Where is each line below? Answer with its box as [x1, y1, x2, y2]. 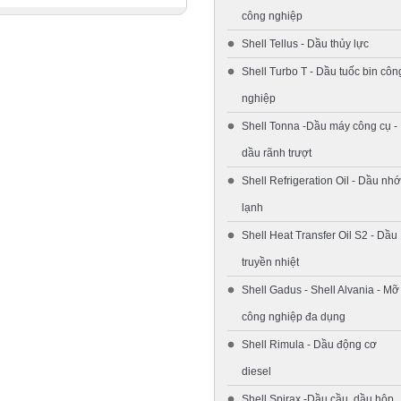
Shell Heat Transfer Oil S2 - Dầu [242, 228, 397, 242]
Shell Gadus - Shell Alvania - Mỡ [242, 283, 399, 296]
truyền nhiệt [242, 255, 299, 269]
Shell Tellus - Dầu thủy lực [242, 37, 369, 50]
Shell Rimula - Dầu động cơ [242, 337, 377, 351]
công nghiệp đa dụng [242, 310, 346, 323]
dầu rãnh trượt [242, 146, 311, 159]
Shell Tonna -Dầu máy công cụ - [242, 119, 397, 132]
